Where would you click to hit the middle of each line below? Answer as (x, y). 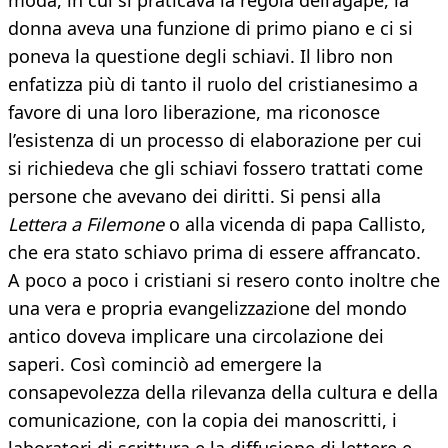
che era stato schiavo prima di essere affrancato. (214, 252)
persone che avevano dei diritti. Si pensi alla (194, 196)
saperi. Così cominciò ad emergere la (165, 364)
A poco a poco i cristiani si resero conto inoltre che (224, 280)
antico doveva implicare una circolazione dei (196, 336)
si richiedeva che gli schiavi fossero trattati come (215, 168)
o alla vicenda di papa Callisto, (295, 224)
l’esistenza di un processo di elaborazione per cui (215, 140)
